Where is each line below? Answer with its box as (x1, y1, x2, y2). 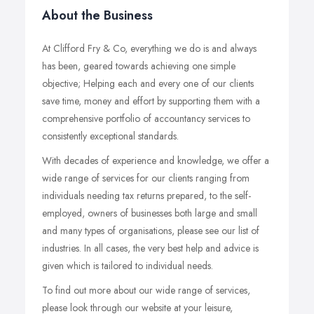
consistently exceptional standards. (42, 129, 179, 143)
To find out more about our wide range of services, (42, 283, 250, 297)
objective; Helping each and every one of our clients (42, 76, 254, 90)
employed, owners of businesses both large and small (42, 206, 257, 220)
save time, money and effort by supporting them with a (42, 94, 260, 108)
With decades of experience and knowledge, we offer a (42, 153, 269, 168)
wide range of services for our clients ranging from (42, 171, 250, 185)
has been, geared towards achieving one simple (42, 59, 235, 73)
